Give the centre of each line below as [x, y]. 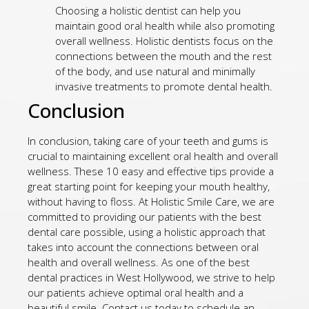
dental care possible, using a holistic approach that [147, 232]
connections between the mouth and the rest [163, 56]
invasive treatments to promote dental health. [164, 87]
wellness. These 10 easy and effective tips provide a [151, 171]
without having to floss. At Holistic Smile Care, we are [151, 202]
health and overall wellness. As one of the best [139, 262]
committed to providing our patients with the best [144, 217]
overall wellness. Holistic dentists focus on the [164, 41]
